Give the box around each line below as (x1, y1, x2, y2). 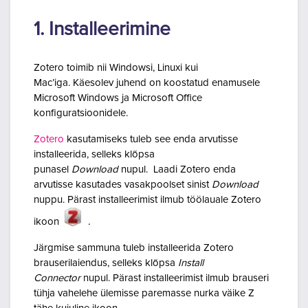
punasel (34, 164, 71, 175)
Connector (34, 273, 80, 284)
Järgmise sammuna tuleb (34, 243, 148, 254)
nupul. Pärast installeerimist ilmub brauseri (83, 273, 269, 284)
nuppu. (34, 195, 67, 206)
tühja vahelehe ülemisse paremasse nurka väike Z (34, 288, 254, 299)
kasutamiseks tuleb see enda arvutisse (64, 134, 238, 145)
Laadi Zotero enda (153, 164, 236, 175)
